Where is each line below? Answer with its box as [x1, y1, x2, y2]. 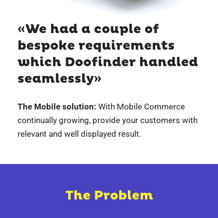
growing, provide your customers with [56, 115, 198, 126]
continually [17, 115, 57, 126]
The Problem [65, 188, 153, 204]
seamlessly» [17, 71, 102, 87]
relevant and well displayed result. [17, 129, 141, 139]
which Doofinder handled [17, 54, 198, 70]
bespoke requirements [17, 37, 175, 54]
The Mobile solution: [17, 102, 96, 112]
